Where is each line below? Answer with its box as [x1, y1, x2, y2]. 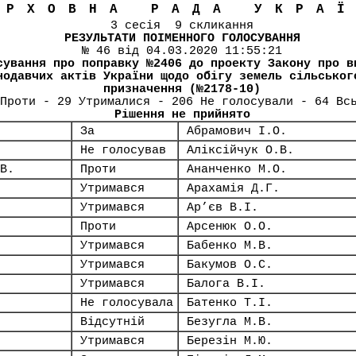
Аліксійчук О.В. [187, 144, 294, 157]
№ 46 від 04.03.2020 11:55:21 [82, 44, 282, 57]
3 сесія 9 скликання [110, 19, 253, 32]
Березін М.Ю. [187, 335, 273, 347]
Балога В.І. [187, 277, 265, 290]
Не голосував [80, 144, 166, 157]
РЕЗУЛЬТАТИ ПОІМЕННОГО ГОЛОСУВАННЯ [64, 32, 300, 44]
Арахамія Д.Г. [187, 182, 280, 195]
